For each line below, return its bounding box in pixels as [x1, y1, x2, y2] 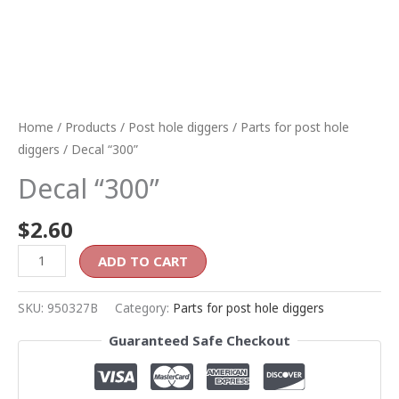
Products [65, 118, 117, 135]
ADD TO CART [98, 251, 189, 270]
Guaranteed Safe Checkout [109, 331, 290, 350]
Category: [115, 300, 173, 317]
